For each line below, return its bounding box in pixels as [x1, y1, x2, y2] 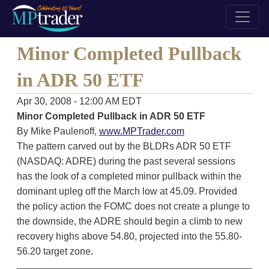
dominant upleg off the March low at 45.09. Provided [16, 186, 237, 196]
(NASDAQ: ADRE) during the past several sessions [16, 156, 235, 166]
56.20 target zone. [16, 246, 93, 256]
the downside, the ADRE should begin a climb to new [16, 216, 243, 226]
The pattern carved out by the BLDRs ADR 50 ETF [16, 141, 231, 151]
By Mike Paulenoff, [16, 126, 99, 136]
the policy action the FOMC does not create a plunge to [16, 201, 250, 211]
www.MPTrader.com [98, 126, 184, 136]
